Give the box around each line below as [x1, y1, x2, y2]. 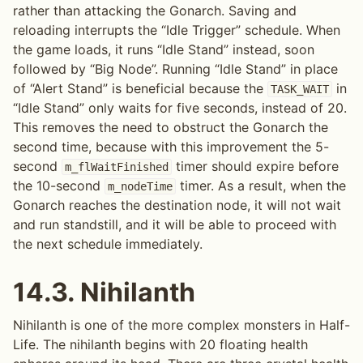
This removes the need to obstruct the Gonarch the [13, 119, 328, 136]
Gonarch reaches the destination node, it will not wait [13, 197, 341, 214]
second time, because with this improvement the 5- [13, 139, 329, 156]
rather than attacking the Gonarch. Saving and [13, 2, 297, 19]
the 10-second [13, 177, 105, 194]
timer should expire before [171, 158, 339, 175]
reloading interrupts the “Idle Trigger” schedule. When [13, 22, 340, 39]
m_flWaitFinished [64, 160, 169, 174]
